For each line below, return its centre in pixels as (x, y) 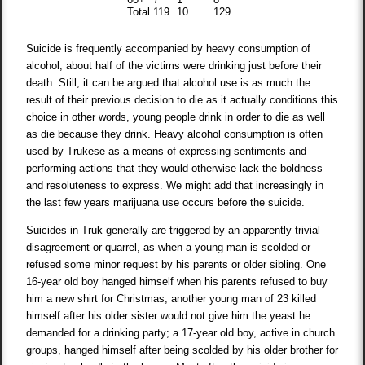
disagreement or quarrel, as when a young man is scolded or (169, 248)
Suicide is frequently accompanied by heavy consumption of (169, 49)
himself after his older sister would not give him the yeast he (169, 316)
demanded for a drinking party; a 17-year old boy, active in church (181, 333)
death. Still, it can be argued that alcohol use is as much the (169, 83)
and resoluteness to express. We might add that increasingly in (175, 186)
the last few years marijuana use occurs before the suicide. (166, 203)
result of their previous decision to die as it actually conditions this (182, 100)
